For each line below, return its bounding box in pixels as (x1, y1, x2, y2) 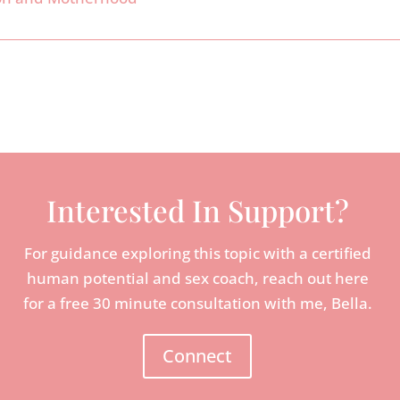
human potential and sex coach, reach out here (26, 268, 369, 289)
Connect (162, 344, 233, 369)
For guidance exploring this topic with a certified (23, 243, 371, 264)
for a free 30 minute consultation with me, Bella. (22, 293, 372, 314)
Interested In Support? (46, 190, 349, 230)
